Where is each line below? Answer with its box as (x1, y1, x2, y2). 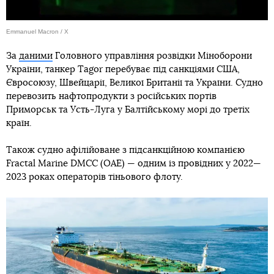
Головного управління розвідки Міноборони (53, 51, 252, 61)
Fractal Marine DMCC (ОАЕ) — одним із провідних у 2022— (6, 158, 261, 168)
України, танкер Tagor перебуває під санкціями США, (6, 64, 240, 74)
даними (19, 51, 53, 61)
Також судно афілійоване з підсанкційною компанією (6, 145, 245, 155)
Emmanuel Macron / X (6, 28, 68, 35)
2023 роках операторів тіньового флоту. (6, 172, 183, 182)
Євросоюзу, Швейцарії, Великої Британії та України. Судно (6, 78, 263, 87)
